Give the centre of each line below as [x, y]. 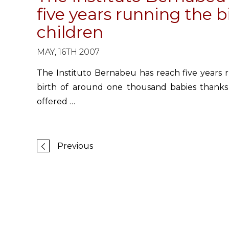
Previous [75, 146]
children [70, 32]
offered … [56, 101]
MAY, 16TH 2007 [68, 52]
